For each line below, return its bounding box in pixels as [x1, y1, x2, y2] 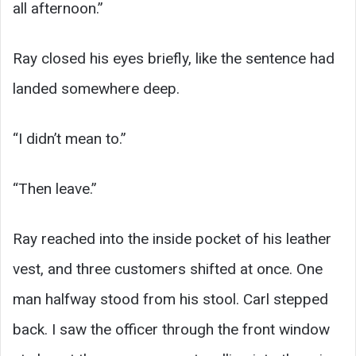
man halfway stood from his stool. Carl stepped [13, 289, 328, 308]
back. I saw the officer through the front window [13, 319, 330, 339]
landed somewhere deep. [13, 79, 180, 98]
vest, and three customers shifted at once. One [13, 259, 323, 278]
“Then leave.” [13, 179, 97, 198]
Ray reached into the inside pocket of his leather [13, 229, 331, 248]
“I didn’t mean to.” [13, 129, 126, 148]
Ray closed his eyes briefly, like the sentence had [13, 48, 335, 68]
